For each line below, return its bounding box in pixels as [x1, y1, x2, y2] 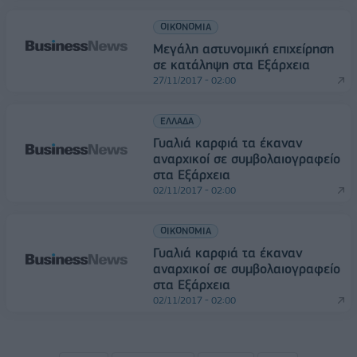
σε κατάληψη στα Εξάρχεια [153, 57, 310, 73]
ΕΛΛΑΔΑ [160, 115, 194, 127]
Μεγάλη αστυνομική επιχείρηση [153, 41, 334, 57]
